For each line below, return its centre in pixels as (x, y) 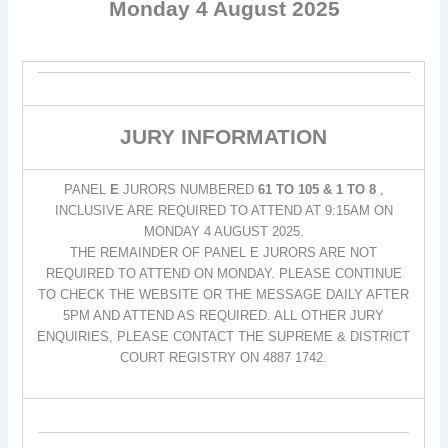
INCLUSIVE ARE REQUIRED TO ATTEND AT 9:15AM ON (223, 210)
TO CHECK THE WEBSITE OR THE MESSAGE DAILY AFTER (224, 294)
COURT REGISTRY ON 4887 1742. (224, 357)
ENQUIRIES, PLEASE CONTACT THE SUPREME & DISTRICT (224, 336)
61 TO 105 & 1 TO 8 (318, 189)
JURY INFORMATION (224, 136)
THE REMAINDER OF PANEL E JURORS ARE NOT (224, 252)
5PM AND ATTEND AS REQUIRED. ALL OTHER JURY (224, 315)
